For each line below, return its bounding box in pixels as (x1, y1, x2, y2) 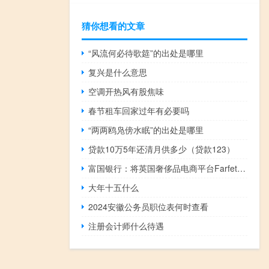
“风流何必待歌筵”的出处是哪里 (88, 46, 204, 59)
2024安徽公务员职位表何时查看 (88, 200, 209, 213)
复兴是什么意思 (88, 65, 148, 78)
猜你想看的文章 (82, 19, 145, 32)
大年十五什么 (88, 181, 139, 193)
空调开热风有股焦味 (88, 85, 165, 97)
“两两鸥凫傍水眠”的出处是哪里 (88, 123, 204, 136)
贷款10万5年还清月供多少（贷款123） (88, 142, 235, 155)
